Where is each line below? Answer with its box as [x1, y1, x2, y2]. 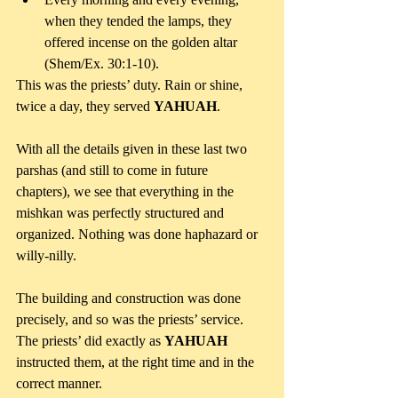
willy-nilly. [16, 248, 76, 264]
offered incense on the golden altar [44, 35, 241, 51]
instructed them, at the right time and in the [16, 354, 258, 370]
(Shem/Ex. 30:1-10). [44, 56, 163, 72]
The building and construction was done [16, 291, 244, 306]
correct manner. [16, 376, 102, 392]
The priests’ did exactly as [16, 333, 164, 349]
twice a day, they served [16, 99, 154, 115]
